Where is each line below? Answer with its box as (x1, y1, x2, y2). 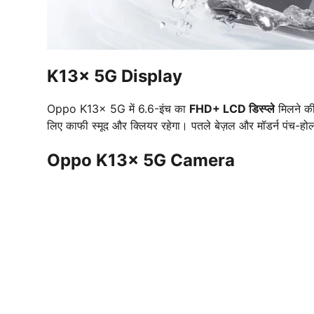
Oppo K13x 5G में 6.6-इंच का (47, 101, 189, 116)
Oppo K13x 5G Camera (47, 149, 235, 170)
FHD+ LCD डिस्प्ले (189, 101, 275, 116)
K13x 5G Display (47, 65, 182, 86)
